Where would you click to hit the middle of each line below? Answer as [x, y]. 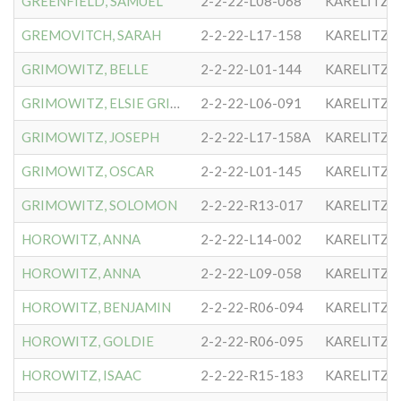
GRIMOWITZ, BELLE [85, 69]
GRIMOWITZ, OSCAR [88, 171]
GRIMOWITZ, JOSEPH [90, 137]
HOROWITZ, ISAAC [81, 375]
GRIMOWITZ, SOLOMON [99, 205]
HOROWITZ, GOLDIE [88, 341]
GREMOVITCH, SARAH [91, 35]
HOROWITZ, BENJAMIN [96, 307]
